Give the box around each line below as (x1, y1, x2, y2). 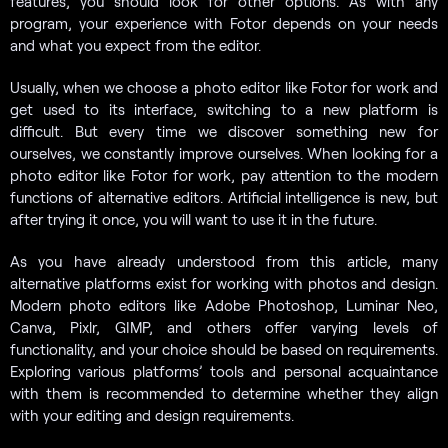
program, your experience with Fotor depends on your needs (10, 13, 438, 32)
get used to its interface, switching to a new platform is (10, 99, 438, 118)
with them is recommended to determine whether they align (10, 383, 438, 402)
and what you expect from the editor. (10, 35, 261, 54)
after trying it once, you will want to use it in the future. (10, 209, 377, 228)
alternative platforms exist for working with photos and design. (10, 273, 438, 292)
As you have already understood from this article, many (10, 251, 438, 270)
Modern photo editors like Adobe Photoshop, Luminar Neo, (10, 295, 438, 314)
